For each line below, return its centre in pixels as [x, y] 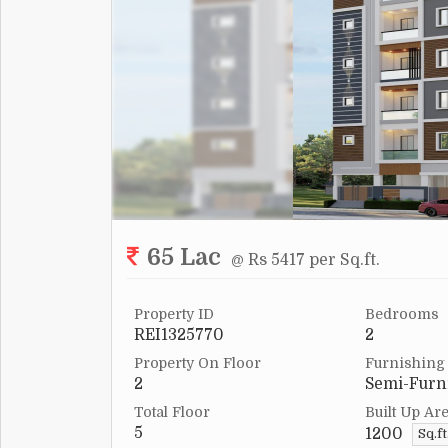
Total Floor [172, 412]
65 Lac [184, 258]
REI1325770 [179, 335]
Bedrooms [402, 314]
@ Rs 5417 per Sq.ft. [305, 260]
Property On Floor [197, 363]
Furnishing [405, 363]
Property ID [174, 314]
